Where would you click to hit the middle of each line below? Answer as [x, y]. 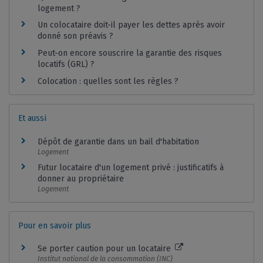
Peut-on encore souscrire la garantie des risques [130, 53]
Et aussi [32, 118]
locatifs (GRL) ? [66, 65]
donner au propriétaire [81, 179]
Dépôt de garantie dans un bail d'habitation [118, 141]
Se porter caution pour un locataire [105, 249]
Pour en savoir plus [55, 225]
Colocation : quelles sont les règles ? [108, 81]
